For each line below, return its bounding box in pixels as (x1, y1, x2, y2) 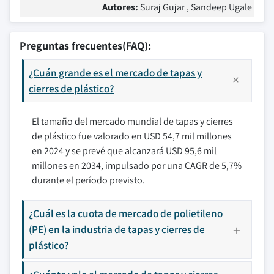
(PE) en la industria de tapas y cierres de (29, 222, 205, 236)
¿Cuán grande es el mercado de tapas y (29, 65, 202, 80)
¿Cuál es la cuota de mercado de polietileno (29, 206, 223, 220)
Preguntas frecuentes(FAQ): (20, 39, 151, 53)
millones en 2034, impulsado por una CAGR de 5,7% (32, 159, 242, 172)
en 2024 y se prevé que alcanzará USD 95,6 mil (32, 144, 217, 157)
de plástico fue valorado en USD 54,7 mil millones (32, 130, 232, 143)
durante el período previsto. (32, 174, 145, 187)
